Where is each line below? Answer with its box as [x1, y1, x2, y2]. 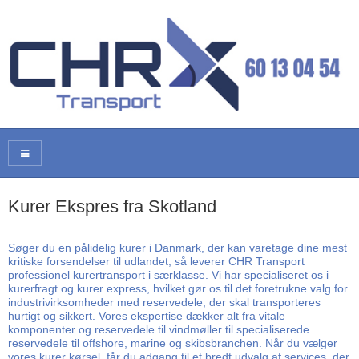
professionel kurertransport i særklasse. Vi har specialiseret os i [8, 268, 329, 281]
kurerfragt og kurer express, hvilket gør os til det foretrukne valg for [8, 281, 348, 295]
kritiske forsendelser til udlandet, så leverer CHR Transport [8, 254, 305, 268]
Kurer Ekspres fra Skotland [8, 196, 216, 217]
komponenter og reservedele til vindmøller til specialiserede [8, 322, 309, 336]
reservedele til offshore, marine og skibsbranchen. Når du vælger [8, 336, 337, 349]
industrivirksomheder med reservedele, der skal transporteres [8, 295, 321, 309]
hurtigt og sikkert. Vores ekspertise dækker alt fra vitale [8, 309, 285, 322]
